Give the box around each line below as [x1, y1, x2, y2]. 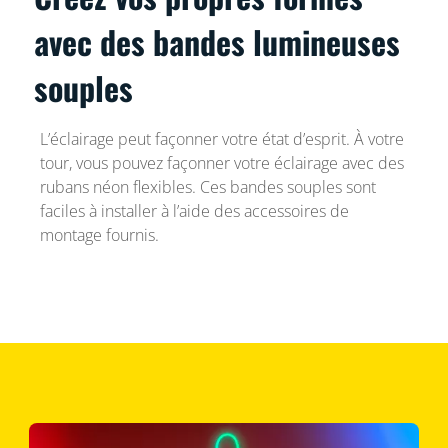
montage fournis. [39, 223, 159, 246]
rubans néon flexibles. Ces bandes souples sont [39, 175, 376, 198]
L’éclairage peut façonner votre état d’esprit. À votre [39, 127, 404, 150]
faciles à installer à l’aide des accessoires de [39, 199, 349, 222]
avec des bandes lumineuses [34, 17, 401, 65]
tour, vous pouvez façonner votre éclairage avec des [39, 151, 404, 174]
